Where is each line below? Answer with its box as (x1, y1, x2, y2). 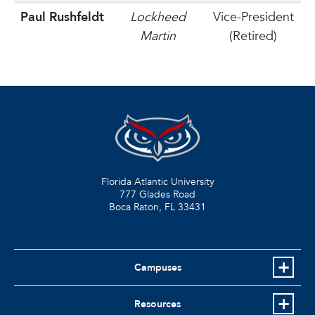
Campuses (134, 260, 181, 274)
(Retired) (229, 27, 277, 45)
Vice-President (212, 8, 294, 26)
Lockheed (129, 8, 186, 26)
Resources (134, 297, 181, 311)
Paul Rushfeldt (20, 8, 104, 26)
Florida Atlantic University (101, 174, 214, 188)
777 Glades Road (120, 187, 195, 201)
